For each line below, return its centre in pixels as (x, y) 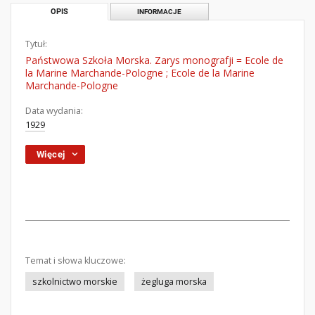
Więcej (51, 154)
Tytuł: (36, 44)
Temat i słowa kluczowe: (76, 261)
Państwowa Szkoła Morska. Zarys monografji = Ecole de (154, 60)
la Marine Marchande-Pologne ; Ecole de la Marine (140, 73)
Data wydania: (54, 111)
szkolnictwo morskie (75, 282)
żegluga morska (174, 282)
